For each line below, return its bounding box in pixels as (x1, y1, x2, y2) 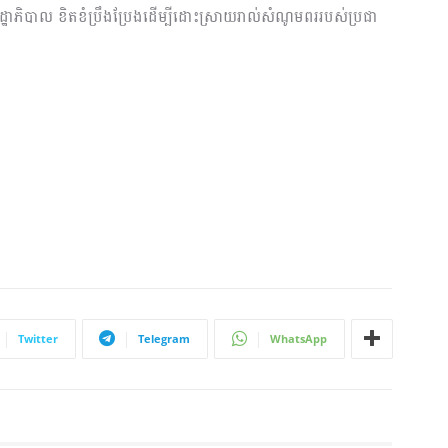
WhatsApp (270, 330, 327, 346)
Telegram (138, 330, 190, 346)
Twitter (18, 330, 58, 346)
